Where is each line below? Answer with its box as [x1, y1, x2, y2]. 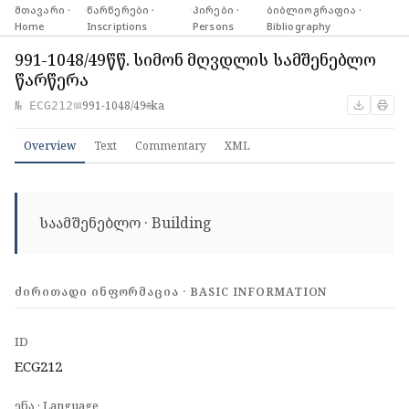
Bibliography [266, 18, 331, 33]
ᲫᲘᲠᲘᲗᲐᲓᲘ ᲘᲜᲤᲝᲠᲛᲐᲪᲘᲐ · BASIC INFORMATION [15, 284, 328, 299]
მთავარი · [15, 2, 70, 16]
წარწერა [15, 68, 89, 90]
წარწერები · [87, 2, 155, 16]
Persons [193, 18, 234, 33]
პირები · [193, 2, 239, 16]
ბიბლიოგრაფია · [266, 2, 362, 16]
